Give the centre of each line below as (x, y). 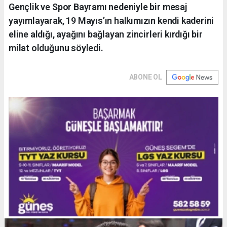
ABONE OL (145, 77)
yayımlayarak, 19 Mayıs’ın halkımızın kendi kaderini (111, 20)
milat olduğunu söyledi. (56, 48)
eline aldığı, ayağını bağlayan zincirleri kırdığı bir (106, 34)
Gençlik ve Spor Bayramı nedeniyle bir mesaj (98, 7)
